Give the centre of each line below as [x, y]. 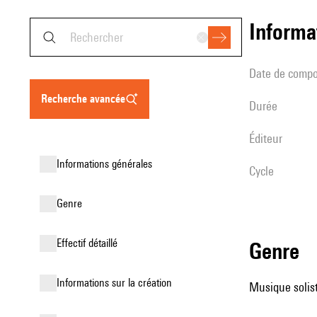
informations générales [106, 164]
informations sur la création [116, 283]
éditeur [269, 138]
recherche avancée [86, 99]
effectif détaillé [90, 243]
